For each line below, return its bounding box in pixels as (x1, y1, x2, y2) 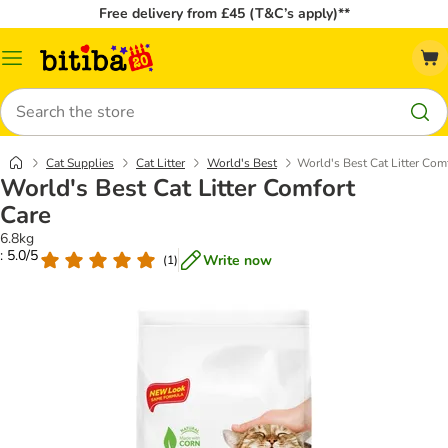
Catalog (11, 55, 60, 75)
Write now (203, 250, 272, 270)
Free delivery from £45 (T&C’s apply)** (98, 4, 350, 23)
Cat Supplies (46, 155, 114, 171)
